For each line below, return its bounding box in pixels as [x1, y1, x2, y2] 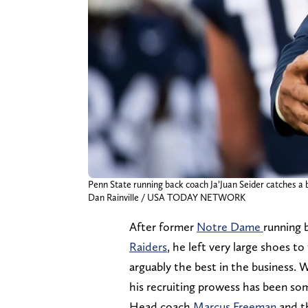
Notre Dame [197, 219, 263, 234]
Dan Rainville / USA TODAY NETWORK [88, 191, 245, 203]
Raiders [129, 239, 167, 254]
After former [129, 219, 197, 234]
